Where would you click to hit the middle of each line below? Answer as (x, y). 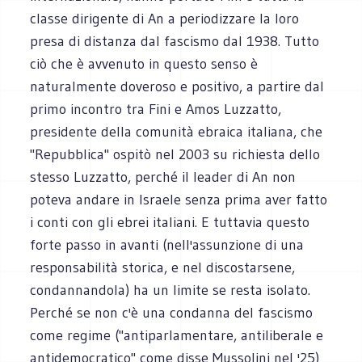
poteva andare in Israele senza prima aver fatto (179, 199)
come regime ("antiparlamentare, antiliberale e (177, 335)
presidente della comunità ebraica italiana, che (177, 131)
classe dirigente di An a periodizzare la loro (165, 18)
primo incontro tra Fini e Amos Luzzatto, (156, 109)
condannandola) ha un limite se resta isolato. (170, 290)
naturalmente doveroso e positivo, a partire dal (177, 86)
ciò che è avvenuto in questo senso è (144, 63)
